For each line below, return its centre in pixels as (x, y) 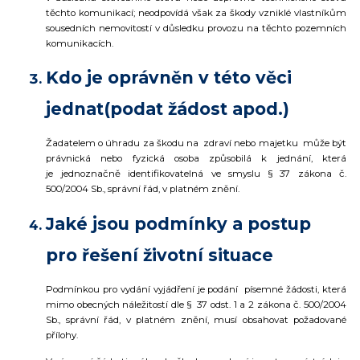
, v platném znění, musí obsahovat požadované (233, 320)
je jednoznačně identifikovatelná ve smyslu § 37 (172, 174)
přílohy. (62, 335)
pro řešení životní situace (160, 256)
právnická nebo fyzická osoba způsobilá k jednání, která (196, 159)
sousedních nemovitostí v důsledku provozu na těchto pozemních (196, 28)
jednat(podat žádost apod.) (168, 109)
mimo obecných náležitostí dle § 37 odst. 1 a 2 (151, 305)
